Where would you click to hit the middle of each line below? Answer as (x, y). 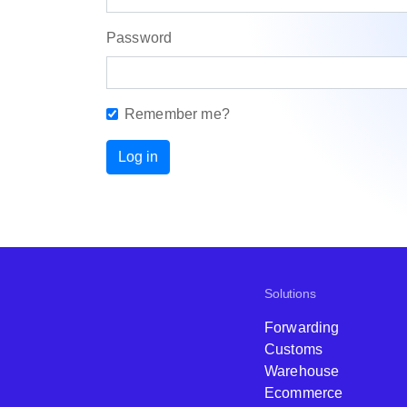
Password (139, 37)
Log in (138, 157)
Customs (294, 349)
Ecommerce (304, 393)
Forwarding (302, 328)
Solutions (290, 293)
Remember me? (177, 114)
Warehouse (302, 371)
